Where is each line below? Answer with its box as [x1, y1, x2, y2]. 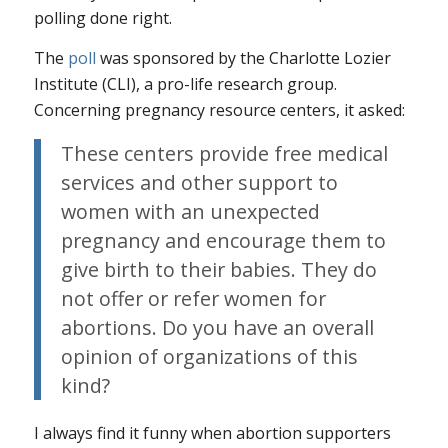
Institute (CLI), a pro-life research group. [33, 72, 337, 95]
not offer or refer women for [60, 285, 326, 313]
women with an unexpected [60, 198, 320, 226]
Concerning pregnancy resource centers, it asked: [33, 98, 405, 121]
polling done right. [33, 7, 172, 29]
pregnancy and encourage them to [60, 227, 386, 255]
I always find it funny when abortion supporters [33, 422, 391, 445]
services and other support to [60, 169, 338, 197]
